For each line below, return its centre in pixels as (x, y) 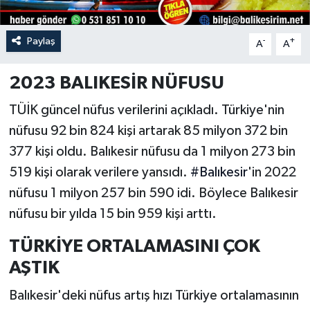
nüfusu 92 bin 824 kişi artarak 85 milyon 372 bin (148, 131)
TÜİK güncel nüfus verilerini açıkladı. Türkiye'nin (146, 110)
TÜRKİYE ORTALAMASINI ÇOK (134, 247)
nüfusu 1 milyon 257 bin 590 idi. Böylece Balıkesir (153, 193)
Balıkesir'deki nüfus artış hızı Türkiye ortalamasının (154, 295)
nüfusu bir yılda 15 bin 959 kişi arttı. (112, 214)
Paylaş (41, 41)
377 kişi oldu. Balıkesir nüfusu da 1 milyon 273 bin (152, 152)
